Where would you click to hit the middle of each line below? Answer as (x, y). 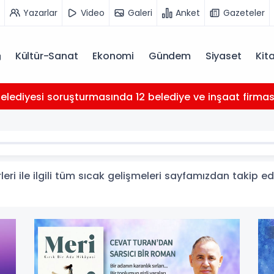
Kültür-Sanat (46, 56)
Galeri (140, 13)
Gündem (169, 56)
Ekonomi (113, 56)
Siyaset (223, 56)
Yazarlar (40, 13)
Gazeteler (244, 13)
